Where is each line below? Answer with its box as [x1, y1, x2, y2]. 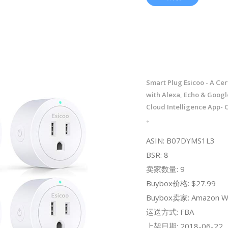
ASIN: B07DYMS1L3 [146, 135, 215, 146]
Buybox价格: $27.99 [146, 178, 216, 188]
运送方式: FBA [146, 206, 194, 217]
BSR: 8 [146, 149, 168, 160]
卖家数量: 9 [146, 163, 185, 174]
